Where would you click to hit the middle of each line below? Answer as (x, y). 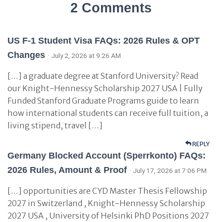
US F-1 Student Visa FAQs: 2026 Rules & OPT (104, 41)
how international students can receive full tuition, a (108, 113)
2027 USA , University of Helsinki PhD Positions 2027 (108, 216)
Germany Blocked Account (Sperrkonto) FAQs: (107, 156)
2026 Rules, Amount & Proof (67, 170)
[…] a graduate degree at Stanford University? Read (103, 76)
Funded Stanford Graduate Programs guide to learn (103, 101)
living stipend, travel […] (55, 125)
